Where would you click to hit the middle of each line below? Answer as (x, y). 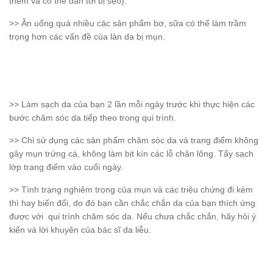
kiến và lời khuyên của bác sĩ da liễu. (80, 230)
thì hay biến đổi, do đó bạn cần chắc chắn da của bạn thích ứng (132, 203)
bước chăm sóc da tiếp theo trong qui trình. (93, 118)
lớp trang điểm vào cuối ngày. (66, 167)
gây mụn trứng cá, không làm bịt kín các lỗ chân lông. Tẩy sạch (131, 154)
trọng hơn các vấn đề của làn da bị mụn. (87, 37)
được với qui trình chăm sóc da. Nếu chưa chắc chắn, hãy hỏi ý (133, 217)
